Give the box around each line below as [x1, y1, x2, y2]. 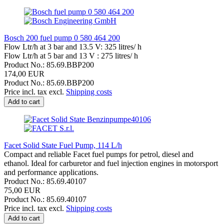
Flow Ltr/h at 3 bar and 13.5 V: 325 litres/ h [4, 42, 141, 51]
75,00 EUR [4, 185, 40, 194]
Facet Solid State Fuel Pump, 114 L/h [4, 140, 122, 149]
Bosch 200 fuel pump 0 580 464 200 [4, 33, 120, 42]
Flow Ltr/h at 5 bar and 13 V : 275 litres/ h [4, 51, 138, 60]
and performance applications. [4, 167, 98, 176]
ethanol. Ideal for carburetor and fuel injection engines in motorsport [4, 158, 218, 167]
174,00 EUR [4, 69, 44, 78]
